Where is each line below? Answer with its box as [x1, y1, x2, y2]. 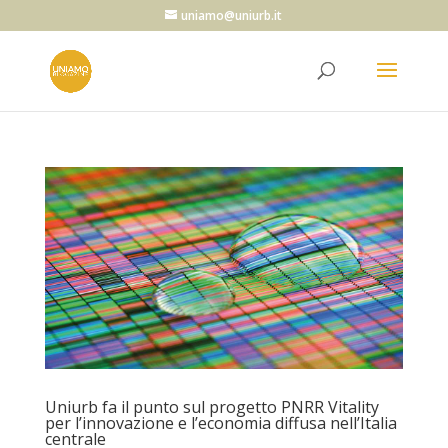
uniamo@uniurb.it [181, 7, 283, 24]
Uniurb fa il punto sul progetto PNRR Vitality [44, 395, 379, 418]
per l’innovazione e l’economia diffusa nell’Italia [44, 411, 397, 434]
